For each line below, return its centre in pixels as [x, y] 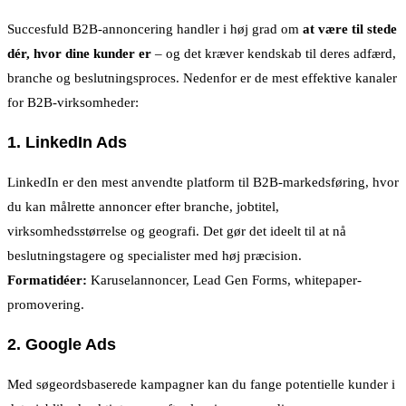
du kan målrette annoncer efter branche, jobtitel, [143, 206]
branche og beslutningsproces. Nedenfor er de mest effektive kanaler [202, 77]
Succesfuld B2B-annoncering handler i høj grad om [155, 29]
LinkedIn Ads [76, 142]
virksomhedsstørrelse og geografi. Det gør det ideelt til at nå [177, 231]
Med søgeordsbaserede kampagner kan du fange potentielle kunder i [201, 384]
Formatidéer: [47, 280]
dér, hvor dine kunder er [79, 53]
